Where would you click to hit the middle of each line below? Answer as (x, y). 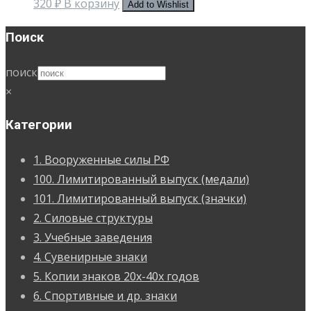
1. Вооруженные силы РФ (101, 160)
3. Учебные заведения (93, 238)
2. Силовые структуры (93, 218)
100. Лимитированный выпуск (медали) (141, 179)
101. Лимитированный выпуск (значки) (140, 199)
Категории (39, 125)
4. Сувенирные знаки (90, 257)
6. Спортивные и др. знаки (105, 296)
